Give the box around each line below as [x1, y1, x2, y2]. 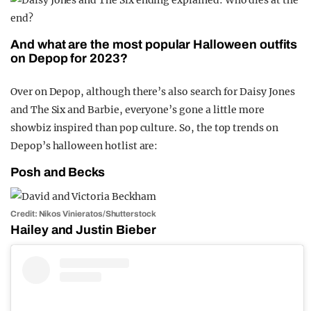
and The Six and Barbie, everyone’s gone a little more [10, 103, 265, 116]
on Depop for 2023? [10, 51, 128, 65]
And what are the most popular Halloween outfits [10, 37, 298, 51]
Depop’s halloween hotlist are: [10, 139, 158, 152]
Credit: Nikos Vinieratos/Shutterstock [10, 208, 156, 219]
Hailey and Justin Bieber [10, 222, 156, 237]
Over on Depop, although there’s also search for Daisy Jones [10, 85, 295, 98]
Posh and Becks [10, 165, 106, 179]
